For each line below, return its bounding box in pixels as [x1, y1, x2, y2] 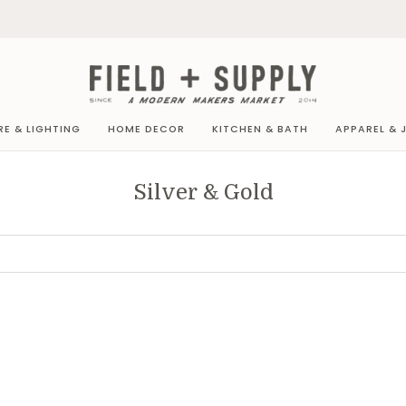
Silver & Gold [132, 179, 274, 205]
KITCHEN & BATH [212, 121, 308, 136]
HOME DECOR [108, 121, 185, 136]
